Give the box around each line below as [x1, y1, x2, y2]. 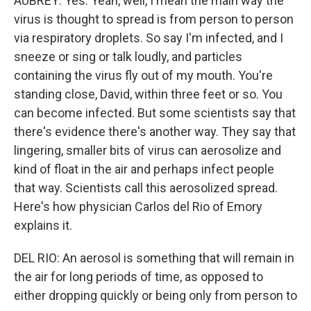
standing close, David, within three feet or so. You [14, 87, 283, 101]
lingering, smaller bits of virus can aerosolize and [14, 143, 281, 158]
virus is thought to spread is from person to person [14, 12, 294, 26]
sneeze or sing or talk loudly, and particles [14, 49, 242, 64]
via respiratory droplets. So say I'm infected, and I [14, 31, 283, 45]
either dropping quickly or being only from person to [14, 288, 297, 303]
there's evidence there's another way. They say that [14, 124, 296, 139]
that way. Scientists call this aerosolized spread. [14, 180, 278, 195]
